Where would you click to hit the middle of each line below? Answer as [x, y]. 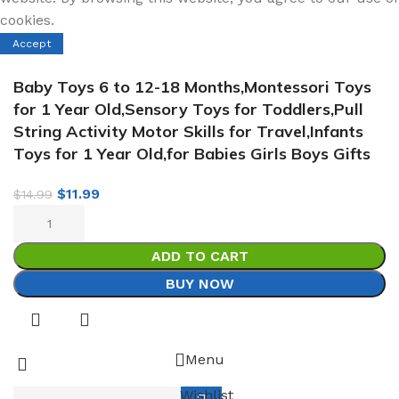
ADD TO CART [199, 256]
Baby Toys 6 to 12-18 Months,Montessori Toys [192, 86]
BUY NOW [199, 283]
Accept [32, 43]
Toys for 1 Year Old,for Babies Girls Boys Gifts [192, 153]
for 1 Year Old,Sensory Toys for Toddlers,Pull [188, 109]
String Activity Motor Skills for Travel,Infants [188, 131]
